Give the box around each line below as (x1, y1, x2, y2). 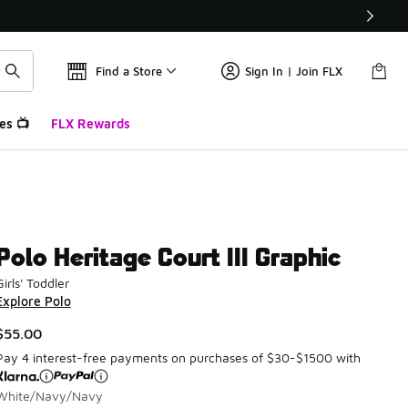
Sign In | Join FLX (245, 64, 342, 78)
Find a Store (96, 64, 162, 78)
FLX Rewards (50, 116, 130, 131)
